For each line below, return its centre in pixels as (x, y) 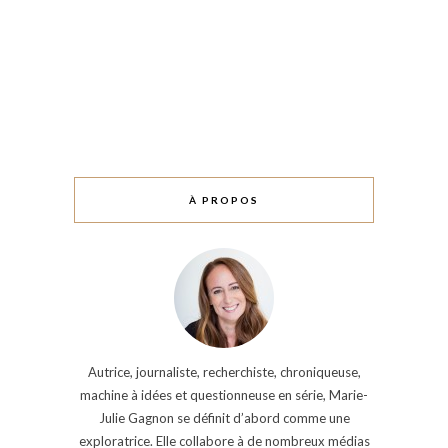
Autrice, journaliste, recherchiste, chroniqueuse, (224, 371)
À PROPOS (224, 199)
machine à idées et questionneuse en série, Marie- (224, 394)
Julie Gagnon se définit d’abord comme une (224, 417)
